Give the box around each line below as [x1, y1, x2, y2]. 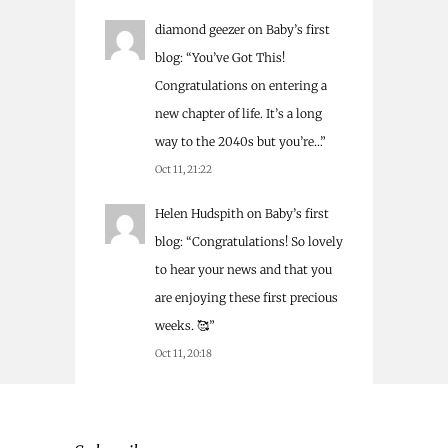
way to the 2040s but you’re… [155, 134, 320, 150]
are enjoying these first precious [155, 290, 338, 306]
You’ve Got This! [192, 50, 285, 66]
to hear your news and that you [155, 262, 332, 278]
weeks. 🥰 [155, 318, 209, 334]
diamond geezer [155, 22, 245, 38]
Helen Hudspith [155, 206, 244, 222]
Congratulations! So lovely [192, 234, 343, 250]
